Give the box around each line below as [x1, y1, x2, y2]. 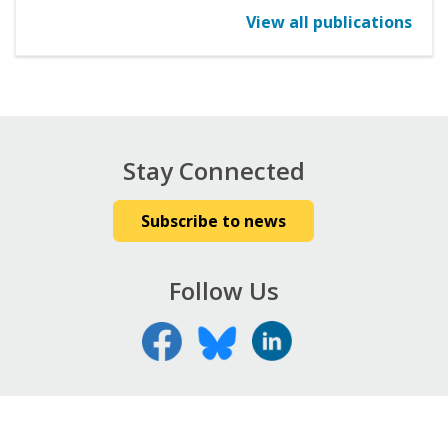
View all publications [246, 11, 412, 34]
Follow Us [169, 274, 279, 308]
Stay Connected [122, 154, 305, 188]
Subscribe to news [141, 210, 287, 233]
